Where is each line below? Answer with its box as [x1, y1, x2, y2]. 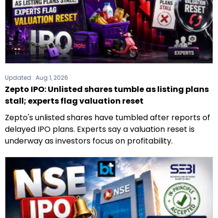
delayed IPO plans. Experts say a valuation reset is [5, 123, 195, 135]
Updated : [5, 73, 36, 82]
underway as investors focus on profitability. [5, 135, 173, 146]
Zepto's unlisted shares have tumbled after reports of [5, 111, 210, 123]
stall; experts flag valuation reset [5, 95, 144, 107]
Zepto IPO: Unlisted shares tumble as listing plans [5, 83, 209, 95]
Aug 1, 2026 [36, 73, 68, 82]
